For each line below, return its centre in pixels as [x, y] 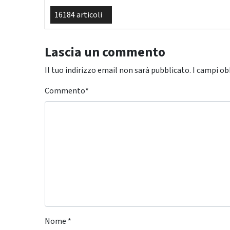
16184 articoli [78, 15]
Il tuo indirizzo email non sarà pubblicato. [118, 71]
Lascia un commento [105, 53]
